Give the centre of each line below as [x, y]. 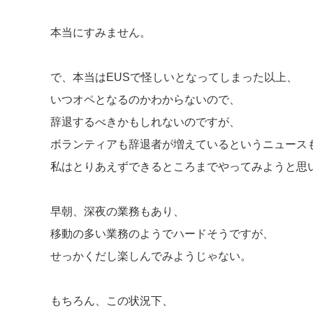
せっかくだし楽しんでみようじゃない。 [151, 256]
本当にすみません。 [101, 32]
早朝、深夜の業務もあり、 [117, 211]
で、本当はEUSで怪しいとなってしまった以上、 [174, 77]
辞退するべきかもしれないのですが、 [145, 122]
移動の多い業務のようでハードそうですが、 [162, 234]
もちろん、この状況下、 [112, 301]
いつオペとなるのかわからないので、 [145, 100]
